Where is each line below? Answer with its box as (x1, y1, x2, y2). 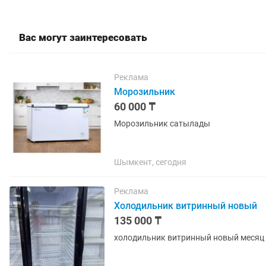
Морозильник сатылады (114, 119, 210, 128)
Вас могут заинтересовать (19, 31, 147, 43)
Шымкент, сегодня (114, 157, 186, 167)
